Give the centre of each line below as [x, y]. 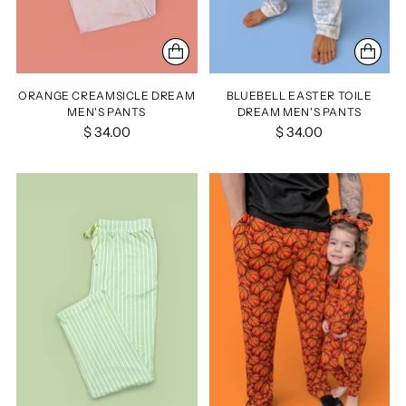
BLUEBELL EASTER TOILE [299, 95]
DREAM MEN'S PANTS [299, 111]
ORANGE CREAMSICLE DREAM [107, 95]
